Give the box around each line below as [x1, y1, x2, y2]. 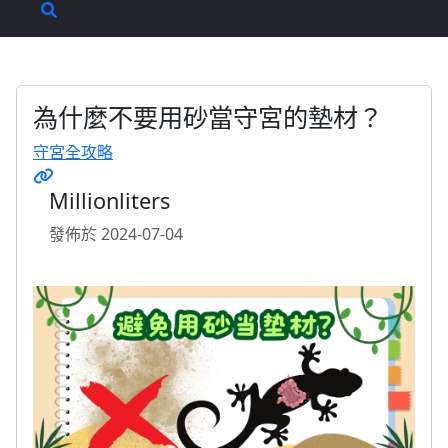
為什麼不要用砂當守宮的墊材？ [33, 100, 383, 134]
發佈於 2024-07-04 [49, 223, 183, 245]
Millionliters [49, 186, 170, 215]
